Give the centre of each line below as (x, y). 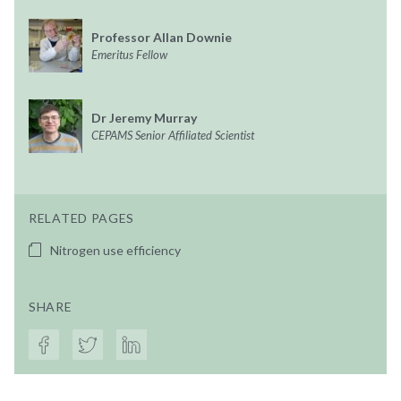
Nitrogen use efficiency (115, 250)
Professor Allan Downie (162, 37)
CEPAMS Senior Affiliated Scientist (173, 135)
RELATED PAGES (82, 218)
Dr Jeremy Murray (144, 117)
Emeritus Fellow (129, 54)
